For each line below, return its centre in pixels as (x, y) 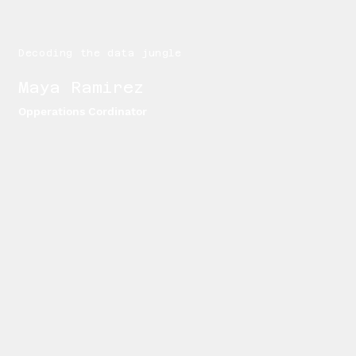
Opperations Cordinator (83, 112)
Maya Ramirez (81, 88)
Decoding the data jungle (100, 54)
